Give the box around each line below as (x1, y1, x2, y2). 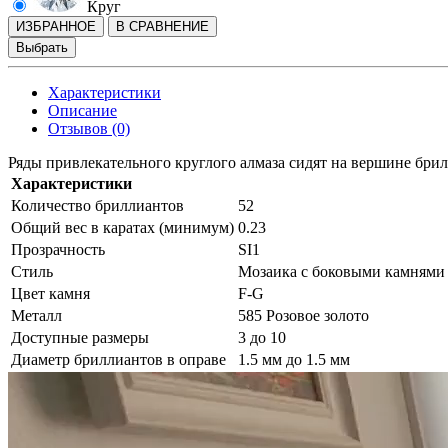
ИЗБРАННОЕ (16, 19, 96, 35)
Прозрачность (11, 241, 105, 259)
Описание (48, 102, 117, 120)
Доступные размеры (11, 329, 149, 347)
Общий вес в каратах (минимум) (11, 219, 234, 237)
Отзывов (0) (48, 120, 130, 138)
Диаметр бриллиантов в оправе (11, 351, 226, 369)
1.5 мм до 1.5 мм (238, 351, 350, 369)
